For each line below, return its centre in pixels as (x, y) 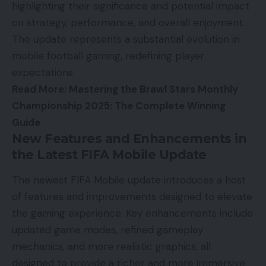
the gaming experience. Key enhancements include (132, 213)
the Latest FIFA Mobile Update (109, 155)
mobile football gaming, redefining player (108, 56)
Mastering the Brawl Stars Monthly (153, 89)
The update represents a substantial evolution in (126, 39)
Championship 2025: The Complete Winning (119, 106)
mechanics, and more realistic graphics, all (111, 247)
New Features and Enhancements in (129, 139)
